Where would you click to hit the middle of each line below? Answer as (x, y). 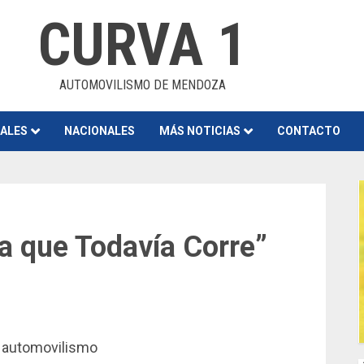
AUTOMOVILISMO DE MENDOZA (142, 85)
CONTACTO (309, 131)
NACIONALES (100, 131)
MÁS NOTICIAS (200, 131)
